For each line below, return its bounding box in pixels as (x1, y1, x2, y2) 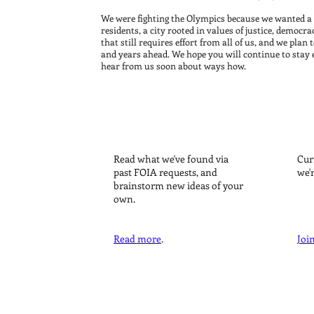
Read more (114, 232, 161, 245)
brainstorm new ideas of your (114, 179, 243, 192)
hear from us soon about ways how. (101, 60, 246, 71)
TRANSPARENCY (132, 121, 228, 138)
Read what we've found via (114, 152, 228, 165)
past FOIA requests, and (114, 165, 217, 179)
